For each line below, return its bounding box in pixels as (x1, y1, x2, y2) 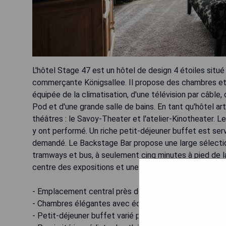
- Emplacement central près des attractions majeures (32, 187, 222, 197)
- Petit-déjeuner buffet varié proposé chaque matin (32, 211, 214, 221)
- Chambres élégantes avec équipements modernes (32, 199, 215, 209)
